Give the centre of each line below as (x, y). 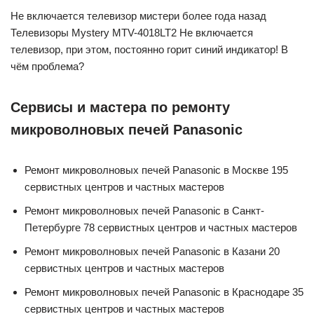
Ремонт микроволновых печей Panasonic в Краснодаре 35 (164, 292)
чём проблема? (47, 66)
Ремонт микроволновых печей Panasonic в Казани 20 (152, 251)
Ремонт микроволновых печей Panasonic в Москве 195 (156, 170)
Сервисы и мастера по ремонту (120, 107)
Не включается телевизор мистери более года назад (138, 15)
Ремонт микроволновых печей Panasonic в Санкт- (144, 210)
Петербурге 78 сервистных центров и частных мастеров (161, 227)
